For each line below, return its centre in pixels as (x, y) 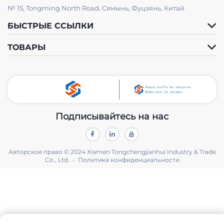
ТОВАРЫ (26, 47)
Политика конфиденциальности (128, 159)
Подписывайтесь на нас (112, 116)
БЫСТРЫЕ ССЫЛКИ (50, 25)
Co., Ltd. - (61, 159)
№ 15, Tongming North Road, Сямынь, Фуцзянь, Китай (96, 8)
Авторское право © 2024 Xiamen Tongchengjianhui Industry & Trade (112, 151)
